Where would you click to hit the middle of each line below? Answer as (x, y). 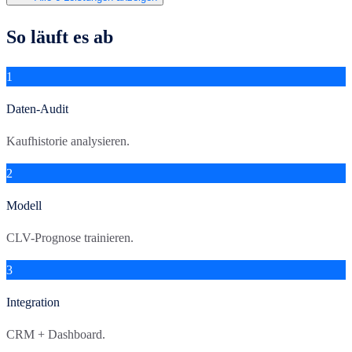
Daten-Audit (37, 109)
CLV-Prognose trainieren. (70, 238)
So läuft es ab (60, 37)
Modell (24, 206)
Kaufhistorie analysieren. (68, 141)
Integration (33, 302)
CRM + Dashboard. (56, 335)
